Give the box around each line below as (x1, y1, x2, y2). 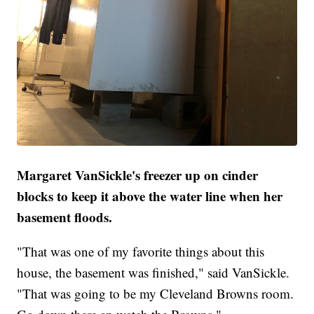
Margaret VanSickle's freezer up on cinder (17, 165, 259, 184)
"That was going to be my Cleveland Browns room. (17, 284, 294, 302)
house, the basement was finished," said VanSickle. (17, 263, 290, 281)
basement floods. (17, 207, 113, 226)
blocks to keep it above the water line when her (17, 186, 283, 205)
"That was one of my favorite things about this (17, 242, 265, 260)
